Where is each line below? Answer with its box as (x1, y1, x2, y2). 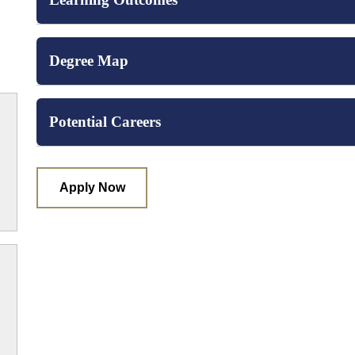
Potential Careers (49, 113, 161, 130)
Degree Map (49, 52, 128, 69)
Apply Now (59, 181, 125, 194)
